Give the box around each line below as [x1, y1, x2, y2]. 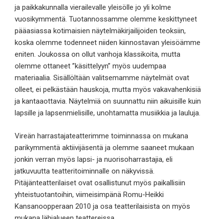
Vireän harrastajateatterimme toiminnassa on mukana [15, 131, 188, 140]
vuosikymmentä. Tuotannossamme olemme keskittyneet [15, 15, 197, 24]
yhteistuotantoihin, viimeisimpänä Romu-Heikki [15, 190, 164, 199]
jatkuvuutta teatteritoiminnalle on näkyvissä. [15, 166, 154, 175]
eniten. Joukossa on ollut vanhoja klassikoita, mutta [15, 50, 180, 59]
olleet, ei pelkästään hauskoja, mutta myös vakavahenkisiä [15, 85, 201, 94]
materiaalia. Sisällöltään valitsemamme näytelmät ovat [15, 73, 189, 83]
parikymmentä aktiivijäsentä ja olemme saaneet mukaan [15, 143, 194, 152]
